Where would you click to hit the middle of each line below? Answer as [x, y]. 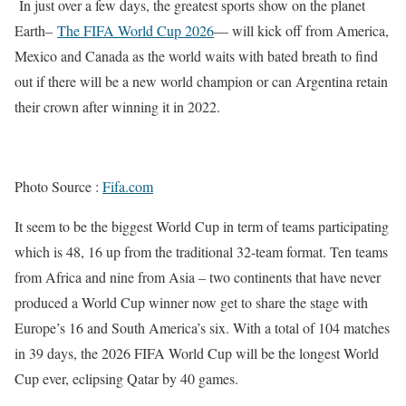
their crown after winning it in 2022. [117, 106]
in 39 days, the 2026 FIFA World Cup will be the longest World [197, 353]
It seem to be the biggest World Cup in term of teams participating [202, 226]
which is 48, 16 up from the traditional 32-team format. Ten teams [201, 251]
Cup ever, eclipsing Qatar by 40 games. [126, 378]
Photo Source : [58, 186]
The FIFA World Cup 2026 [135, 30]
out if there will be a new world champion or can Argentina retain [201, 81]
